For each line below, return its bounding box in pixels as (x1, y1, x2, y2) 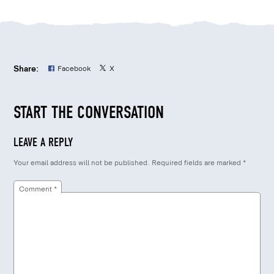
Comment (18, 184, 54, 194)
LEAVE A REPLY (13, 135, 73, 149)
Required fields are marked (152, 158, 243, 168)
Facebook (57, 64, 91, 74)
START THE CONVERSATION (13, 102, 165, 122)
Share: (13, 63, 39, 74)
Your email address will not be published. (13, 158, 150, 168)
